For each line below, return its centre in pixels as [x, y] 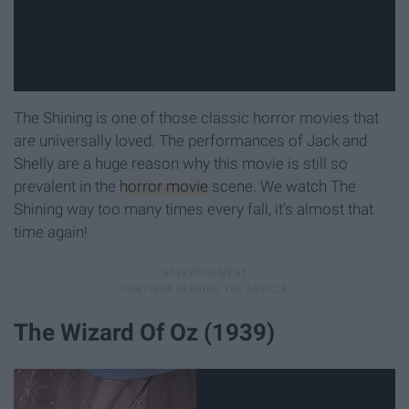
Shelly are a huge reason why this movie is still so [181, 164]
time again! [51, 232]
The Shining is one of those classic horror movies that [196, 118]
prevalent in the [67, 187]
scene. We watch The [282, 187]
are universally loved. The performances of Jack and [190, 141]
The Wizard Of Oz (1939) [144, 333]
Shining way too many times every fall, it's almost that [194, 210]
